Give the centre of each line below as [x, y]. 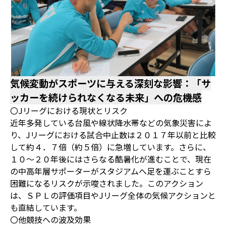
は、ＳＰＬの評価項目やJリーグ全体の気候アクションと [113, 195]
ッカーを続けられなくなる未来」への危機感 [106, 97]
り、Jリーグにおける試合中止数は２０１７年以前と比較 [113, 134]
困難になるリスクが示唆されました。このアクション [107, 183]
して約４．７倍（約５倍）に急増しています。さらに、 [110, 147]
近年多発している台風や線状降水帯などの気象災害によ [111, 122]
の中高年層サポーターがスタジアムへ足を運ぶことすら [111, 171]
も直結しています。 [46, 207]
